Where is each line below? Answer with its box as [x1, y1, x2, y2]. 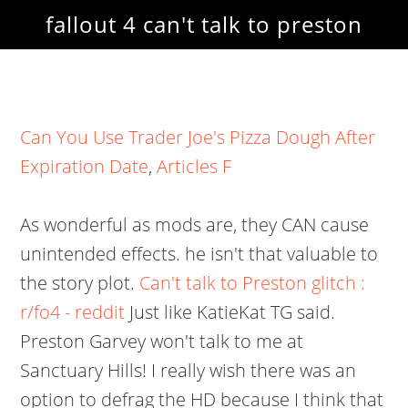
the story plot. [20, 270, 140, 295]
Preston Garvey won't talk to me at [20, 329, 304, 353]
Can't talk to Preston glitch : [139, 270, 366, 295]
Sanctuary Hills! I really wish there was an [20, 358, 357, 382]
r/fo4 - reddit [20, 300, 126, 324]
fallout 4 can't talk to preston [46, 9, 362, 39]
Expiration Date [20, 154, 149, 178]
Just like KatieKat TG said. [125, 300, 336, 324]
